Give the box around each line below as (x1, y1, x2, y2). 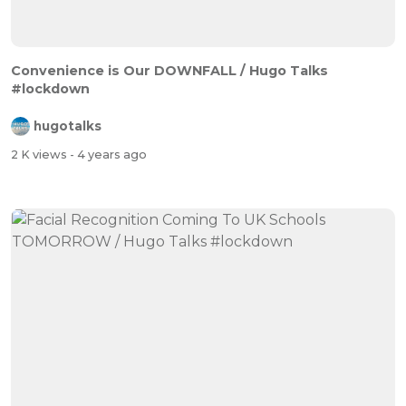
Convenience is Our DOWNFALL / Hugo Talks (11, 62, 328, 79)
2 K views (11, 148, 70, 162)
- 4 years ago (70, 148, 147, 162)
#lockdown (11, 80, 90, 97)
